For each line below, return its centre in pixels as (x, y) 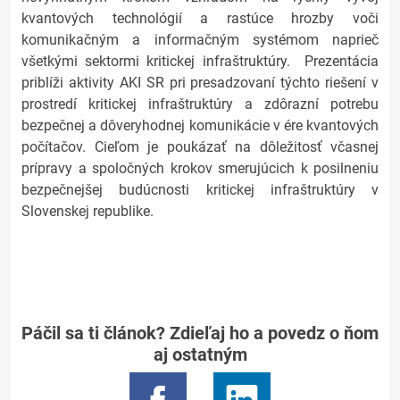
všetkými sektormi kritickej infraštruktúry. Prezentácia (200, 61)
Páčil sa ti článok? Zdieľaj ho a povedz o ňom (200, 333)
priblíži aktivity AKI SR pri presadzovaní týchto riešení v (200, 83)
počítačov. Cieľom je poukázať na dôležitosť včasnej (200, 147)
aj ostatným (200, 354)
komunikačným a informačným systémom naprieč (200, 40)
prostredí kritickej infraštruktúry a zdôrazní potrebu (200, 104)
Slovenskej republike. (87, 211)
